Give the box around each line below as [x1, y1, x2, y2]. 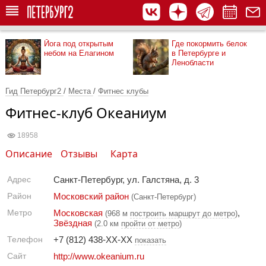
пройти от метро [121, 219, 179, 228]
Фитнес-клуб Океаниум [5, 103, 167, 122]
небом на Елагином [44, 49, 114, 58]
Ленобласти [172, 58, 214, 67]
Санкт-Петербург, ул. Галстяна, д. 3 [53, 175, 199, 185]
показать [135, 236, 166, 245]
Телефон [7, 235, 43, 244]
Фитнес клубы [98, 87, 148, 96]
